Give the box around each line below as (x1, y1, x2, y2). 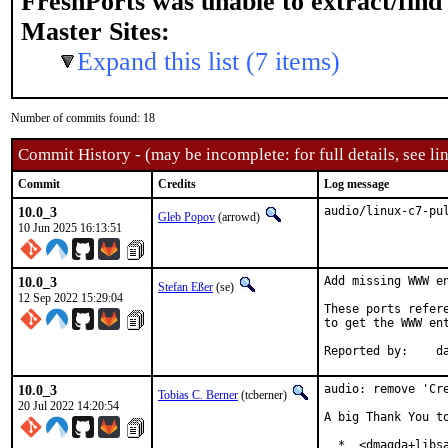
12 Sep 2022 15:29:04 (18, 291, 123, 305)
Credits (158, 177, 196, 191)
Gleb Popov (158, 210, 215, 224)
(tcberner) (238, 388, 290, 402)
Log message (324, 177, 389, 191)
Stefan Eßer (158, 280, 213, 294)
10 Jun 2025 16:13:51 (18, 221, 122, 235)
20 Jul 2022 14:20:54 (18, 399, 119, 413)
